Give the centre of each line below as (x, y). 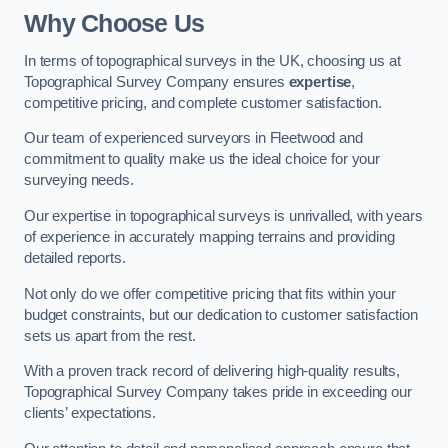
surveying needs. (79, 180)
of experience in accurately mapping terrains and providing (209, 237)
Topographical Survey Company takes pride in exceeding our (218, 392)
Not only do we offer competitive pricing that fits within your (210, 293)
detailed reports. (75, 258)
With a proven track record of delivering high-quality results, (212, 371)
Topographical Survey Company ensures (156, 81)
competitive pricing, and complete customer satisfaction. (203, 102)
